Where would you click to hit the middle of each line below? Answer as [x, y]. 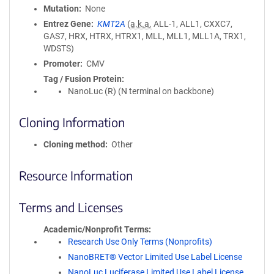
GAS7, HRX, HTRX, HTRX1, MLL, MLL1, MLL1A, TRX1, [145, 36]
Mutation [61, 9]
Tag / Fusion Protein [83, 79]
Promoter [62, 64]
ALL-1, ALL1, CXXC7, [192, 24]
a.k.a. [141, 24]
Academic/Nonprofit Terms [96, 229]
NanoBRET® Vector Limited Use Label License [155, 257]
